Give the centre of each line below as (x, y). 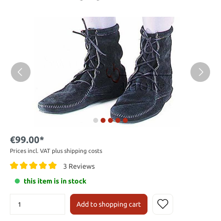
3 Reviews (79, 166)
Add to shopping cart (109, 204)
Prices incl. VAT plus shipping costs (56, 150)
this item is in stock (55, 181)
